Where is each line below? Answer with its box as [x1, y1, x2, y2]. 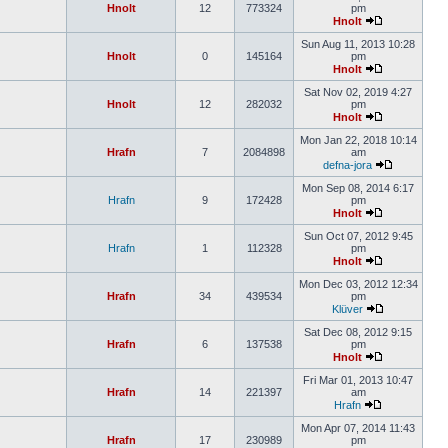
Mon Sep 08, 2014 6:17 [302, 182, 414, 194]
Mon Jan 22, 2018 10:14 [299, 134, 417, 146]
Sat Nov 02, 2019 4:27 [304, 86, 412, 98]
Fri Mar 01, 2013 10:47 [303, 374, 413, 386]
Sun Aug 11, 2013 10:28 [301, 38, 415, 50]
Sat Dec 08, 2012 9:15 [304, 326, 412, 338]
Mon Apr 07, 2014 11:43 [301, 422, 415, 434]
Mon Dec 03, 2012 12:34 [298, 278, 418, 290]
